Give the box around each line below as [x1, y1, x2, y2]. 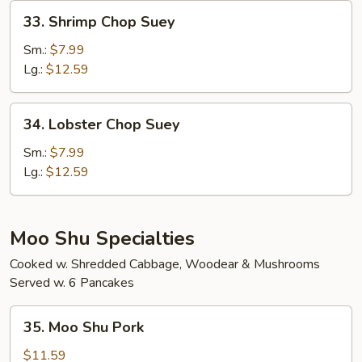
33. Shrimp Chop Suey [23, 12, 175, 32]
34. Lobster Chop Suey [23, 115, 179, 134]
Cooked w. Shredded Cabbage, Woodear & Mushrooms [10, 255, 320, 273]
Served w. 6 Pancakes [10, 274, 134, 292]
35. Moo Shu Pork [23, 318, 144, 337]
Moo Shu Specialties [10, 225, 195, 251]
